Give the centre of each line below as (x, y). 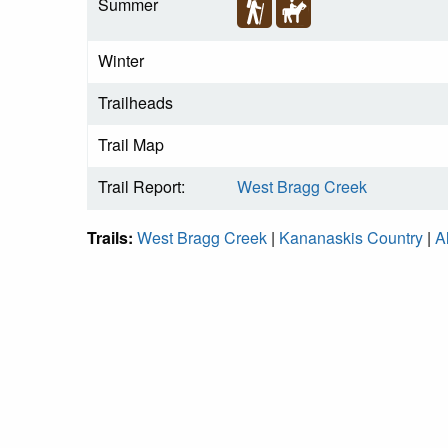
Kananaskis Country (351, 238)
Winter (121, 61)
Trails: (112, 238)
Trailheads (135, 103)
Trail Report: (141, 187)
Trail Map (131, 145)
